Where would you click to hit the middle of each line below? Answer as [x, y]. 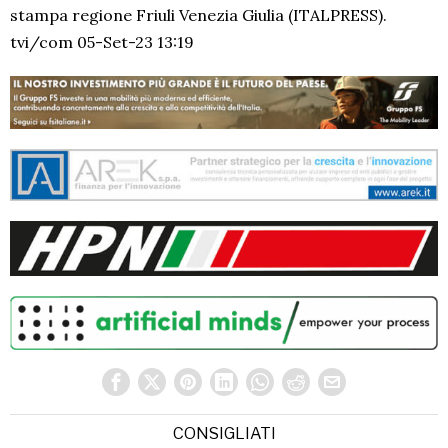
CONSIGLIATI [224, 433]
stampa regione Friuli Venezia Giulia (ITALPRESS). [198, 14]
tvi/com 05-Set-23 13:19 [102, 41]
